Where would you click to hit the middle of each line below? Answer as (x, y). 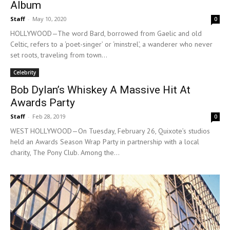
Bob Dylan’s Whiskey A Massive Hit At (100, 90)
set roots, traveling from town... (59, 55)
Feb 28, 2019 (49, 116)
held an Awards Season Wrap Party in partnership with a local (105, 141)
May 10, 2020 (50, 18)
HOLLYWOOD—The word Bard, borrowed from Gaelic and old (106, 33)
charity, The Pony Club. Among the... (65, 152)
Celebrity (25, 72)
